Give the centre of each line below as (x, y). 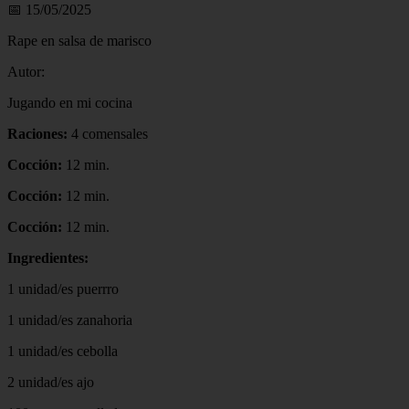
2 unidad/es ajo (51, 382)
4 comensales (108, 133)
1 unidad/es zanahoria (70, 320)
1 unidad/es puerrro (63, 288)
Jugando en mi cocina (70, 102)
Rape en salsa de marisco (79, 40)
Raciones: (37, 133)
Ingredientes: (48, 257)
